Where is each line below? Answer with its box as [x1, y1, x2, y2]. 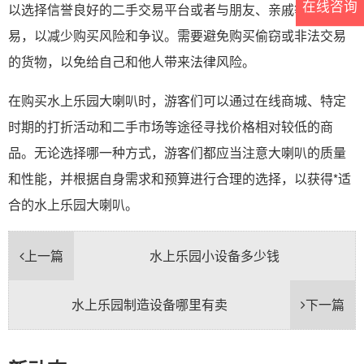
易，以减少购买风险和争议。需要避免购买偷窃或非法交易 [8, 25, 346, 45]
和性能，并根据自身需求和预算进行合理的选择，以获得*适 [8, 168, 351, 188]
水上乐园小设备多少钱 [149, 245, 279, 265]
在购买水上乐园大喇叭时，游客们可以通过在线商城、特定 [8, 90, 346, 110]
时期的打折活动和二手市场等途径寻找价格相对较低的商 [8, 116, 333, 136]
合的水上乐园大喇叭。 [8, 194, 138, 214]
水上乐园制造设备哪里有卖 [71, 294, 227, 314]
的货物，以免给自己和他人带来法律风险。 [8, 51, 255, 71]
